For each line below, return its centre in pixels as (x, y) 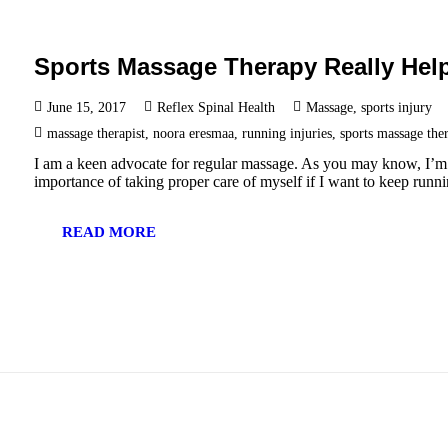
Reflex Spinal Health (216, 107)
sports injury (397, 107)
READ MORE (109, 232)
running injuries (287, 133)
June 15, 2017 (87, 107)
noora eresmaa (194, 133)
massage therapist (96, 133)
